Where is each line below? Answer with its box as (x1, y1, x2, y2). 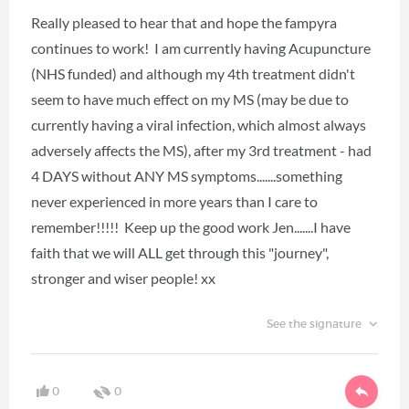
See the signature (266, 317, 364, 331)
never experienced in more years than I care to (31, 193, 318, 211)
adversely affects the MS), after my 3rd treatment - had (31, 142, 372, 160)
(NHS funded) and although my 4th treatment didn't (31, 65, 355, 83)
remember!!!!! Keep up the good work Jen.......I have (31, 218, 351, 236)
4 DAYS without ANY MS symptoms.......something (31, 167, 342, 185)
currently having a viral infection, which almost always (31, 116, 366, 134)
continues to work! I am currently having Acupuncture (31, 39, 371, 58)
